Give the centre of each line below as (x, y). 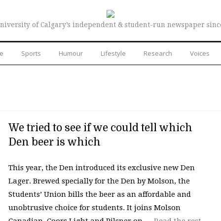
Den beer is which (54, 142)
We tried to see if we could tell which (100, 128)
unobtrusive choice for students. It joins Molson (94, 207)
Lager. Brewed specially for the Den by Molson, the (99, 181)
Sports (31, 53)
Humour (71, 53)
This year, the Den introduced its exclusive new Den (101, 167)
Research (158, 53)
